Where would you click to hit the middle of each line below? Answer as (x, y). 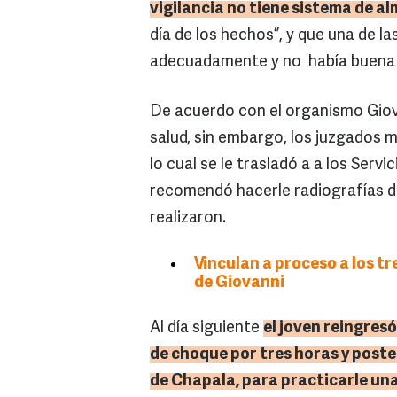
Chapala (203, 382)
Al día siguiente (206, 329)
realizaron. (188, 219)
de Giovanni (239, 284)
